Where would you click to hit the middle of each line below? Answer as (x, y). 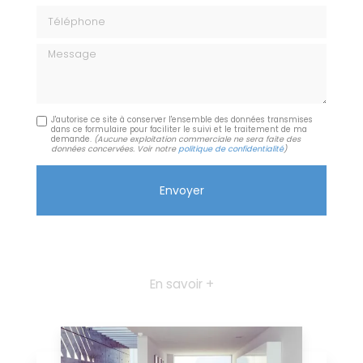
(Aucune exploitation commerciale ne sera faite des (198, 139)
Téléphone (66, 12)
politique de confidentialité (231, 148)
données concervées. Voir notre (115, 148)
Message (61, 50)
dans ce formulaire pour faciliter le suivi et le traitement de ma (179, 129)
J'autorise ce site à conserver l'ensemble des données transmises (182, 119)
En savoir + (181, 284)
